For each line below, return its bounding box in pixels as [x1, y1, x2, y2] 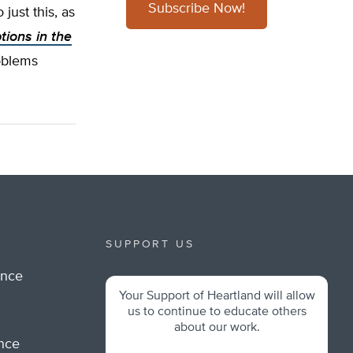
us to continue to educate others [127, 306, 307, 318]
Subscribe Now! [148, 2, 245, 16]
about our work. [173, 321, 260, 334]
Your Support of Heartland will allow [118, 290, 315, 303]
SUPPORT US [106, 239, 195, 250]
